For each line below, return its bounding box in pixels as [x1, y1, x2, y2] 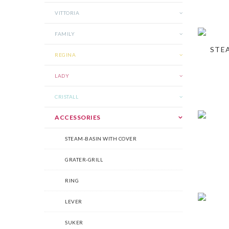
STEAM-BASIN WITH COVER [65, 135, 136, 142]
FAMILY [55, 31, 75, 37]
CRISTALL [55, 94, 78, 100]
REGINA [55, 52, 76, 58]
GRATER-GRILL [65, 156, 103, 163]
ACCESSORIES [55, 113, 101, 121]
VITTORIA [55, 10, 79, 16]
